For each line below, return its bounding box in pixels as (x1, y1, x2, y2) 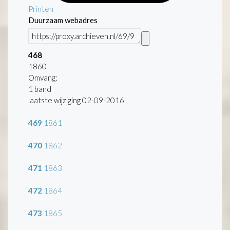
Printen (28, 4, 53, 13)
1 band (28, 84, 51, 93)
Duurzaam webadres (28, 15, 98, 25)
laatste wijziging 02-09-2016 (28, 95, 124, 105)
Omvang (28, 72, 55, 82)
